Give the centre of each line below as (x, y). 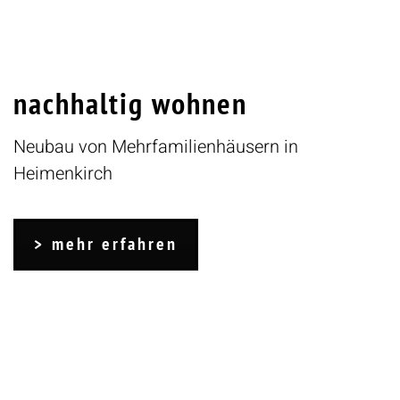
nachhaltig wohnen (130, 103)
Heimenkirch (63, 174)
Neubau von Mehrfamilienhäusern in (156, 147)
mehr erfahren (115, 244)
